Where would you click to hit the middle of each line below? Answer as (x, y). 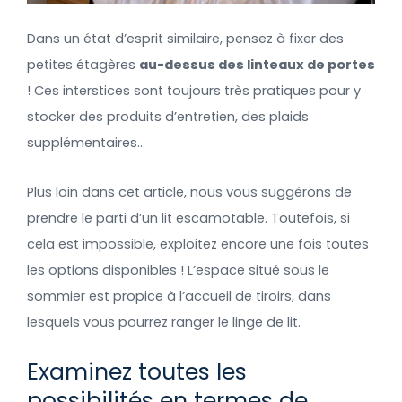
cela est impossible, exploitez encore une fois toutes (198, 244)
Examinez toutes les (137, 372)
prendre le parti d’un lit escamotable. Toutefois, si (188, 218)
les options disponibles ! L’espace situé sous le (178, 270)
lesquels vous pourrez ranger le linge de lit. (164, 322)
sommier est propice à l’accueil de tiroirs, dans (179, 296)
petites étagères (83, 65)
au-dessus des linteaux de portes (257, 65)
